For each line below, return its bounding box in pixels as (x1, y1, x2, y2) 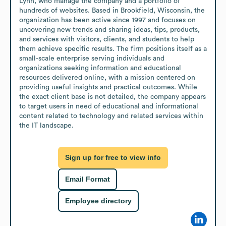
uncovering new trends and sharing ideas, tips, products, (19, 26, 200, 33)
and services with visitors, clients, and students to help (19, 35, 194, 43)
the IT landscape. (19, 122, 74, 129)
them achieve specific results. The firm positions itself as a (19, 45, 207, 52)
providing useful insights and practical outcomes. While (19, 83, 197, 91)
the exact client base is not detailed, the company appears (19, 93, 206, 100)
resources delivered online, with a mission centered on (19, 74, 195, 81)
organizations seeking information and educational (19, 64, 181, 72)
